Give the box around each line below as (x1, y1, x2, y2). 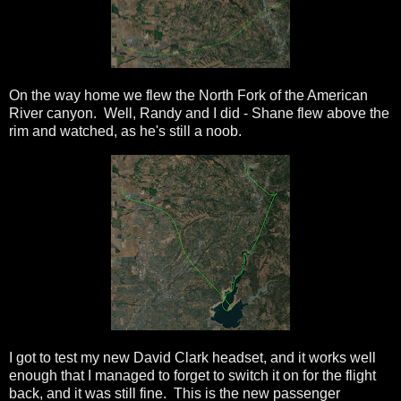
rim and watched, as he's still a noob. (9, 124, 242, 140)
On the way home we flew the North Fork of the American (9, 88, 368, 104)
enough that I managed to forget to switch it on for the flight (9, 367, 376, 383)
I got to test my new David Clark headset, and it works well (9, 349, 376, 365)
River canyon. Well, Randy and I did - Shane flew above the (9, 106, 389, 122)
